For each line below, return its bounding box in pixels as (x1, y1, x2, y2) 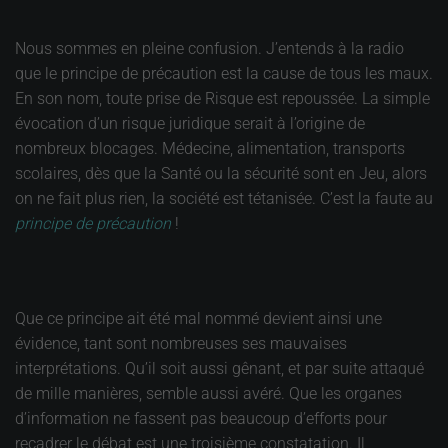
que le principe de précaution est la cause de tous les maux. (15, 64, 433, 83)
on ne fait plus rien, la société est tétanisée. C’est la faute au (15, 189, 433, 208)
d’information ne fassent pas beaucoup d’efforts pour (15, 409, 387, 428)
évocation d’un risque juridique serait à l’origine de (15, 114, 365, 133)
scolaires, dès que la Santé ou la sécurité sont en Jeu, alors (15, 164, 427, 183)
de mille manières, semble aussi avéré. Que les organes (15, 384, 402, 403)
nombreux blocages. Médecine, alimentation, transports (15, 139, 405, 158)
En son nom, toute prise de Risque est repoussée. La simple (15, 89, 430, 108)
